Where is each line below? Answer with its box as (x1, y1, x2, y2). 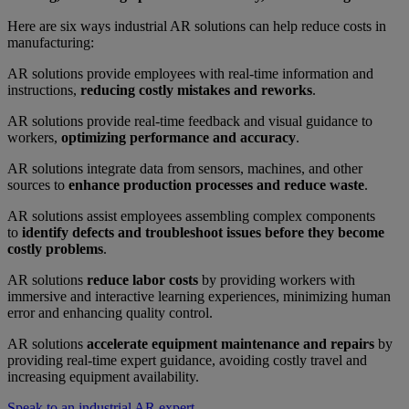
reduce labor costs (87, 272, 198, 288)
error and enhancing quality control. (7, 305, 213, 321)
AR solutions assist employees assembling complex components (7, 208, 375, 225)
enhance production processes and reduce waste (68, 177, 364, 194)
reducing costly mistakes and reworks (80, 82, 312, 99)
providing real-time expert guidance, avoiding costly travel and (7, 352, 367, 369)
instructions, (7, 82, 80, 99)
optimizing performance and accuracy (61, 130, 296, 146)
